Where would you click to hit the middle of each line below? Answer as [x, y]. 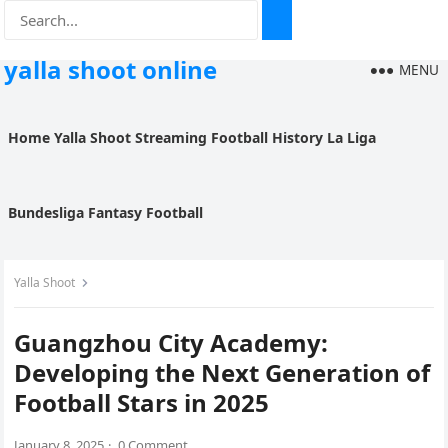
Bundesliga [46, 212]
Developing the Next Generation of [222, 372]
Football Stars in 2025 [142, 402]
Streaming [171, 137]
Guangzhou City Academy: [171, 342]
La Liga [352, 137]
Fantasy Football [146, 212]
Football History [267, 137]
